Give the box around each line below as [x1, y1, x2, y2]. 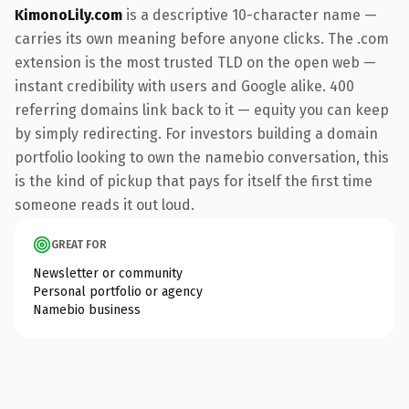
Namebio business [33, 301, 141, 318]
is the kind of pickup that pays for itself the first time [15, 172, 372, 190]
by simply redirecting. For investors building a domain [15, 124, 378, 142]
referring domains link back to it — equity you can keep [15, 100, 389, 119]
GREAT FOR [51, 237, 107, 251]
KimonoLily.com [15, 5, 122, 24]
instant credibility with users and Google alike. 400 [15, 77, 354, 95]
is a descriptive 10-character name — [122, 5, 377, 24]
